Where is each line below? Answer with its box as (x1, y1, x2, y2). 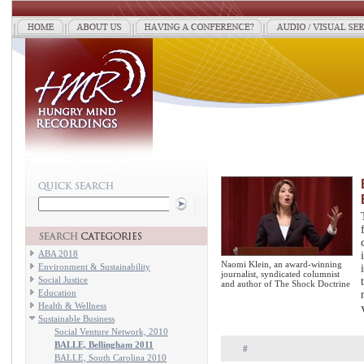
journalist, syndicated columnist (221, 269, 340, 279)
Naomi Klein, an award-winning (221, 259, 342, 269)
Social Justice (38, 275, 88, 284)
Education (38, 288, 76, 297)
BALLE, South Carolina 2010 (54, 353, 167, 362)
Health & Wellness (38, 301, 106, 310)
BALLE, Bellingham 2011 (54, 340, 154, 349)
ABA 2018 (38, 249, 78, 258)
